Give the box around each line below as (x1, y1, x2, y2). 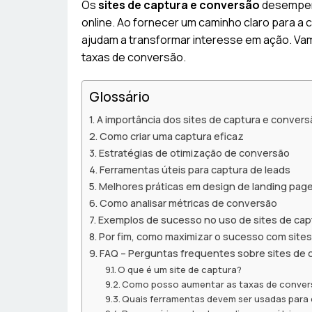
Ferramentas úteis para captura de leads (99, 163, 290, 177)
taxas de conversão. (81, 49, 186, 65)
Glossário (89, 88, 150, 107)
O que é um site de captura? (118, 263, 242, 276)
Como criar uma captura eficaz (99, 130, 244, 143)
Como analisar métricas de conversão (99, 196, 277, 210)
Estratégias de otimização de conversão (98, 146, 290, 160)
